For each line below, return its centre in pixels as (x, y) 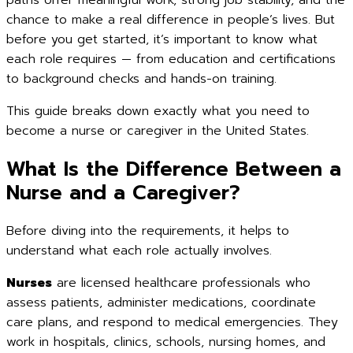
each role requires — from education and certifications (171, 59)
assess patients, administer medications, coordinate (161, 302)
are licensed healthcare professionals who (181, 282)
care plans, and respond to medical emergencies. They (172, 322)
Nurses (29, 282)
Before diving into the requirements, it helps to (148, 230)
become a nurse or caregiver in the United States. (158, 131)
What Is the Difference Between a (174, 169)
